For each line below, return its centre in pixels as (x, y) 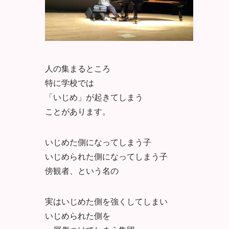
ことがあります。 (78, 111)
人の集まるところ (78, 68)
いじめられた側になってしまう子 (106, 156)
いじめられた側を (78, 215)
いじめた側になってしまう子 (98, 142)
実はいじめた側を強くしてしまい (106, 201)
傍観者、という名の (82, 170)
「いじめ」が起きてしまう (94, 97)
